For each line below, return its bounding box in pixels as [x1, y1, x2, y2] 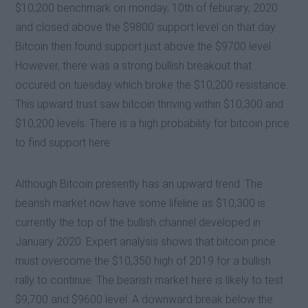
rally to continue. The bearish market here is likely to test [15, 274, 284, 287]
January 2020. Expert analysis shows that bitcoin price [15, 235, 276, 249]
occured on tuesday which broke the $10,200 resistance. [15, 78, 289, 92]
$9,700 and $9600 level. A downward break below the [15, 293, 274, 307]
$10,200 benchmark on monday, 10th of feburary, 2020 [15, 1, 278, 15]
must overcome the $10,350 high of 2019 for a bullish [15, 254, 272, 268]
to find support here [15, 136, 111, 150]
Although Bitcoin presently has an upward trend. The [15, 177, 263, 191]
